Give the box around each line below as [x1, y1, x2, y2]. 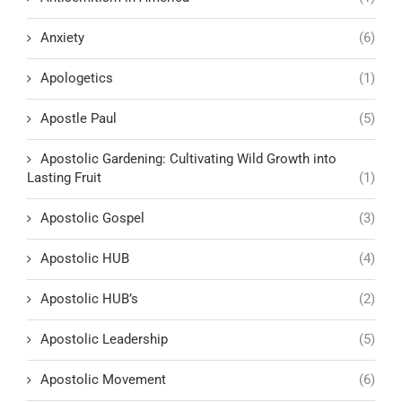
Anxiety [40, 29, 84, 46]
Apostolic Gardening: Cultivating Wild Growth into [40, 150, 336, 167]
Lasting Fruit [27, 169, 101, 186]
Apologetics [40, 69, 113, 86]
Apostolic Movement [40, 371, 166, 388]
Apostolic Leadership [40, 330, 168, 347]
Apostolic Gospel [40, 209, 144, 226]
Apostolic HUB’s [40, 290, 138, 307]
